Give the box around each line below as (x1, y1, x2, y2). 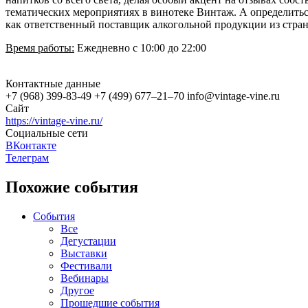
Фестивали (60, 259, 112, 272)
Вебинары (60, 272, 109, 284)
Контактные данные (5, 77, 100, 89)
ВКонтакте (5, 139, 56, 151)
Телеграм (5, 151, 49, 164)
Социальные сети (5, 126, 88, 139)
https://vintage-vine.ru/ (5, 114, 102, 126)
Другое (60, 284, 94, 296)
